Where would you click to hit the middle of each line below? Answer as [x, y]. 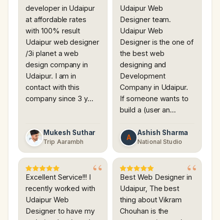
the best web [142, 54]
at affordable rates [56, 20]
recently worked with [61, 189]
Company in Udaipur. [154, 87]
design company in [57, 65]
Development [143, 76]
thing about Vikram [151, 200]
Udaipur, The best [150, 189]
